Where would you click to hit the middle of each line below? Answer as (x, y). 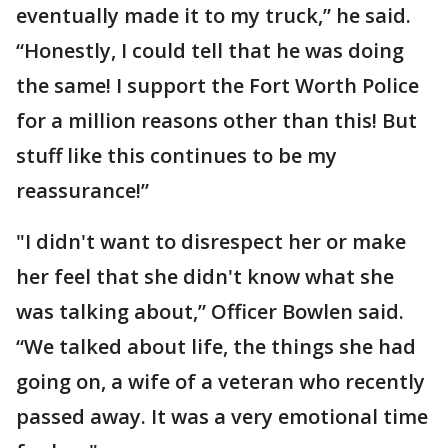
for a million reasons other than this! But (216, 120)
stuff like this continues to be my (176, 155)
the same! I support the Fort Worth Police (217, 85)
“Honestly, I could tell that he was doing (210, 50)
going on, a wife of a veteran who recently (220, 381)
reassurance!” (82, 190)
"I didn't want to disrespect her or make (211, 241)
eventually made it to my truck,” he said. (213, 15)
